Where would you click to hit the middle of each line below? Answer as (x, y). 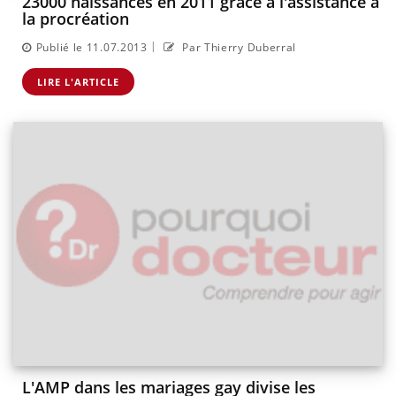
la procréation (76, 19)
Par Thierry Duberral (238, 47)
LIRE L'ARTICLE (78, 81)
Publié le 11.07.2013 (91, 47)
